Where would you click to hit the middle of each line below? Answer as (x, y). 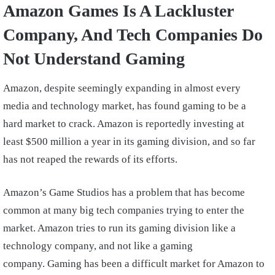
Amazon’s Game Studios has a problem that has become (124, 193)
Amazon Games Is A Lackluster (118, 11)
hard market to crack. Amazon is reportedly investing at (124, 124)
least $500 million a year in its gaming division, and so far (129, 142)
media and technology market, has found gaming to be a (125, 106)
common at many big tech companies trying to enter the (124, 211)
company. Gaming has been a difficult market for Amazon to (134, 264)
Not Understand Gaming (98, 59)
